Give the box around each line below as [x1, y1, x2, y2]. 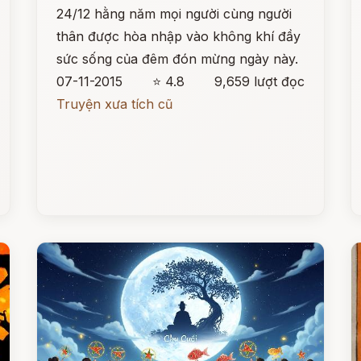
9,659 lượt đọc [214, 73, 305, 89]
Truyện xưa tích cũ [56, 96, 173, 112]
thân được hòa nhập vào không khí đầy [56, 28, 301, 44]
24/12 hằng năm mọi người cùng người [56, 6, 293, 22]
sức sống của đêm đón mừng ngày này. [56, 51, 299, 67]
